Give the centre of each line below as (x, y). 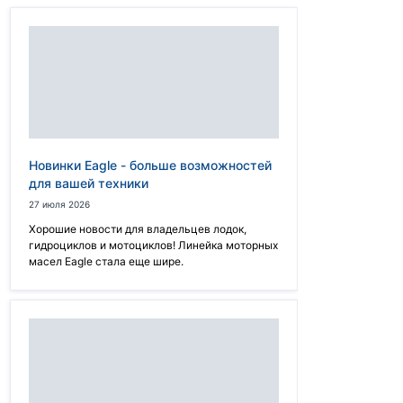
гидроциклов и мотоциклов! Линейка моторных (153, 245)
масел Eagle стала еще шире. (106, 261)
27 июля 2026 (59, 204)
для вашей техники (89, 183)
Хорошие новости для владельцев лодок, (138, 229)
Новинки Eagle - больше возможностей (150, 165)
